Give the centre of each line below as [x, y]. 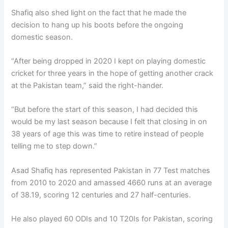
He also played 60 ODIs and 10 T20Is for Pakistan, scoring [112, 219]
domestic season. [42, 37]
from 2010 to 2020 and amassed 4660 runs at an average [112, 182]
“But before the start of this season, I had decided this [105, 110]
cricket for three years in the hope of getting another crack [112, 73]
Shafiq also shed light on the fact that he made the [99, 12]
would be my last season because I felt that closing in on [109, 122]
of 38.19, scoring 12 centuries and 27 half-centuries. [101, 195]
